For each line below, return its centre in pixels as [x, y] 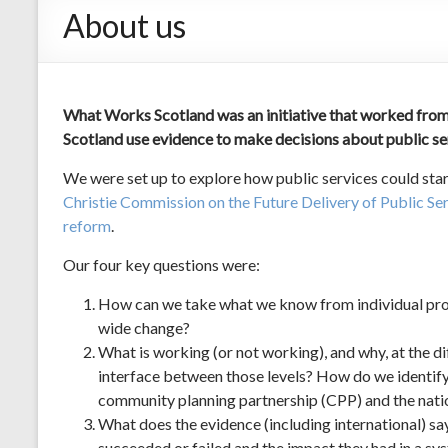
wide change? [144, 327]
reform [87, 225]
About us [124, 25]
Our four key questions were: [161, 264]
